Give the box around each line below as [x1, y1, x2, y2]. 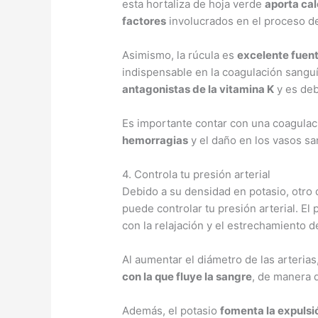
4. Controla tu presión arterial [122, 168, 271, 182]
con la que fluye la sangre [122, 270, 253, 284]
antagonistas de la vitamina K [122, 82, 275, 97]
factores [122, 14, 167, 28]
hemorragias [122, 133, 189, 148]
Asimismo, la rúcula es [122, 48, 238, 62]
